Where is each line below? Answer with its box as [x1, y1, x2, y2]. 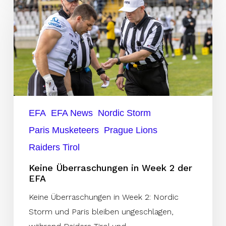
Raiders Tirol [28, 142, 80, 153]
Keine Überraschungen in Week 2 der [28, 162, 192, 174]
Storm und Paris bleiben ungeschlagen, [28, 207, 174, 217]
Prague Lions [103, 125, 157, 136]
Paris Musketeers [28, 125, 99, 136]
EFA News [50, 108, 93, 119]
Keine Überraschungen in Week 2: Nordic [28, 192, 179, 202]
